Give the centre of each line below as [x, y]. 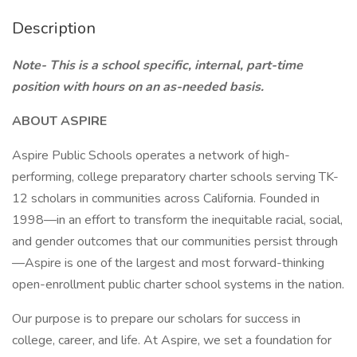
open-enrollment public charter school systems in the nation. [178, 284]
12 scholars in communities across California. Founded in [166, 198]
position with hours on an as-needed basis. [138, 87]
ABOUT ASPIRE [59, 121]
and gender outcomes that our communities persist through [175, 241]
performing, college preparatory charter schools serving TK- [175, 177]
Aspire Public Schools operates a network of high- [151, 155]
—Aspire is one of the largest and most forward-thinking [168, 263]
